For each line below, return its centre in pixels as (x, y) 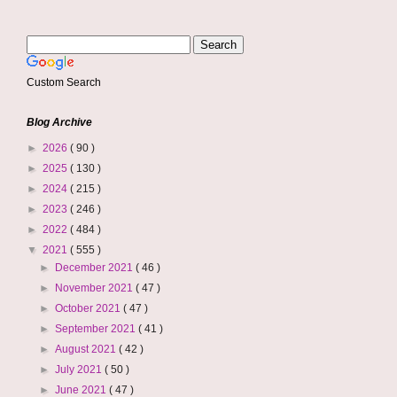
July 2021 (80, 370)
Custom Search (64, 82)
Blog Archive (59, 122)
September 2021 (97, 329)
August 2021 (87, 349)
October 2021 (90, 308)
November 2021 (96, 288)
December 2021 (96, 268)
